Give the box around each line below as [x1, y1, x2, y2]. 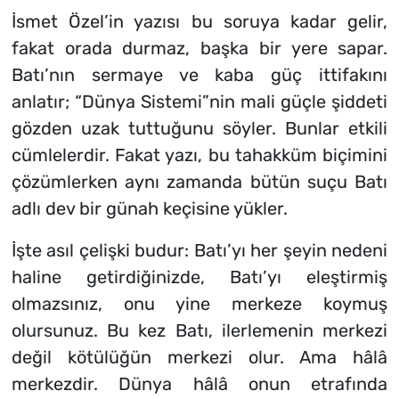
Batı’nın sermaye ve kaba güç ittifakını [11, 64, 388, 86]
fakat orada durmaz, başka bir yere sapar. [11, 37, 388, 60]
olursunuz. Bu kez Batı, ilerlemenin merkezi [11, 320, 388, 342]
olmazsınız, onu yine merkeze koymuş [11, 293, 388, 315]
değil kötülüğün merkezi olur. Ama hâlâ [11, 346, 388, 369]
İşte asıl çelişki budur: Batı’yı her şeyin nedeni [11, 240, 388, 262]
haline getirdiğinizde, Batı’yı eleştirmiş [11, 266, 388, 289]
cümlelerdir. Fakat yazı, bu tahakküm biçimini [11, 144, 388, 167]
